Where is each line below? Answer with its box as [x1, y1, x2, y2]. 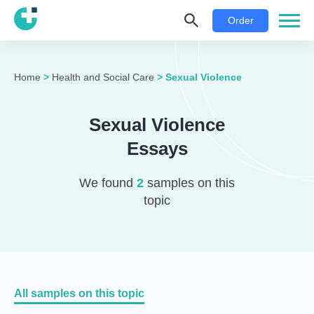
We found [79, 176, 137, 190]
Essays [126, 138, 188, 159]
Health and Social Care [52, 71, 154, 83]
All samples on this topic [14, 287, 144, 299]
